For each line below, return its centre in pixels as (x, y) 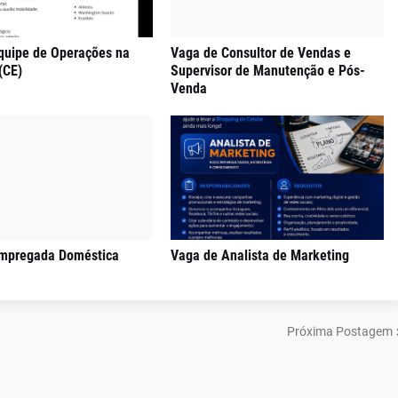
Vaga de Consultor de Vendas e (260, 53)
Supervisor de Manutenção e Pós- (267, 71)
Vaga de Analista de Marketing (259, 255)
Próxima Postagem (339, 331)
